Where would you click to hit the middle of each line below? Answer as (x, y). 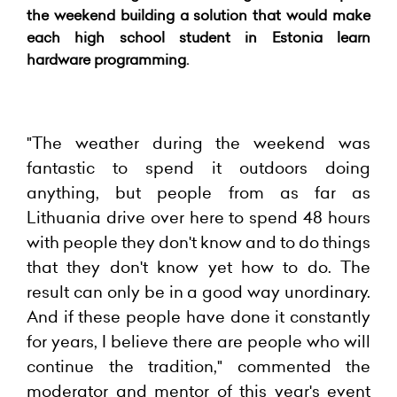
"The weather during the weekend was (198, 143)
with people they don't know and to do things (198, 242)
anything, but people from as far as (198, 193)
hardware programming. (108, 59)
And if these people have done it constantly (198, 317)
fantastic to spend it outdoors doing (198, 168)
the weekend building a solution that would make (198, 15)
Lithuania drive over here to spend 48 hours (198, 218)
